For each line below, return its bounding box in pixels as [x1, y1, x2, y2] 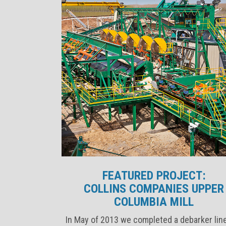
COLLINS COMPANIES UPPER [84, 181, 224, 196]
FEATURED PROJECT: [102, 168, 206, 183]
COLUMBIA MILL [114, 194, 194, 209]
